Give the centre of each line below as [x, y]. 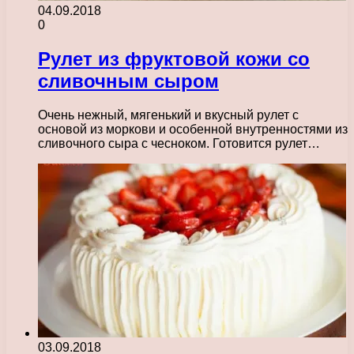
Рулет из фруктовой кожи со [174, 59]
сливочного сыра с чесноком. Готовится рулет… [179, 144]
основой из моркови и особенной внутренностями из [193, 130]
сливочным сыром [128, 81]
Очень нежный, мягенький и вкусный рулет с [168, 115]
